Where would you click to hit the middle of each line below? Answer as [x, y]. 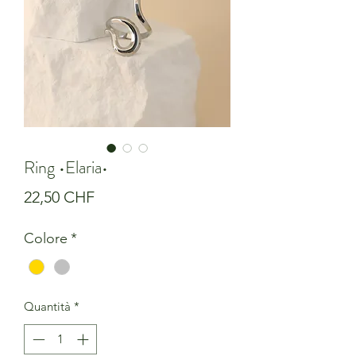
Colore [46, 238]
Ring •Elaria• [66, 167]
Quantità [47, 306]
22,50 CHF [59, 197]
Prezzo [117, 196]
